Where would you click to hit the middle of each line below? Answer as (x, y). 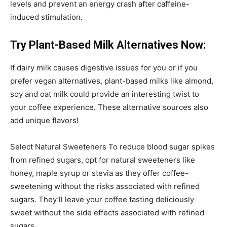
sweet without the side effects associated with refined (107, 212)
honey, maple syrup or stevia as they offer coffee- (99, 173)
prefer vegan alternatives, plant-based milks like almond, (112, 81)
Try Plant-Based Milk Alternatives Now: (108, 45)
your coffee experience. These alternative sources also (109, 107)
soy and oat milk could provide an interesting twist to (105, 94)
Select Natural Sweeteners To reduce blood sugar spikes (112, 146)
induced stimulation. (46, 17)
